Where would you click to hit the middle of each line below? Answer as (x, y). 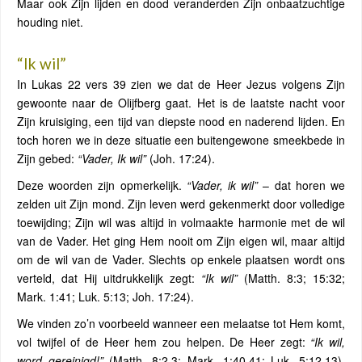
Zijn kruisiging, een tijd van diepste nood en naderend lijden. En (181, 121)
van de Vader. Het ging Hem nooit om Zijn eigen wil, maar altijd (181, 241)
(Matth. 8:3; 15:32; (291, 278)
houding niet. (50, 22)
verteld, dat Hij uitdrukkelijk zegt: (109, 278)
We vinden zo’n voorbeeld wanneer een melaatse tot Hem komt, (181, 323)
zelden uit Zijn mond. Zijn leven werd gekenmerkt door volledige (181, 204)
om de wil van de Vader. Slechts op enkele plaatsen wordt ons (181, 259)
